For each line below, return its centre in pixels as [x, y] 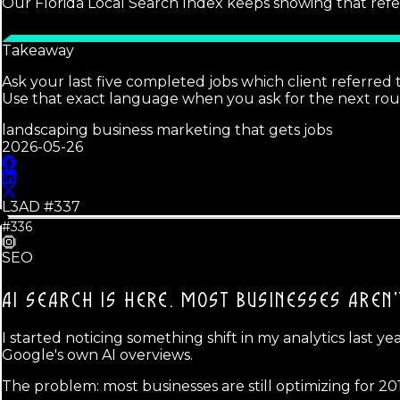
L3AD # [28, 207]
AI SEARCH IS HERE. [88, 302]
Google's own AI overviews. [97, 355]
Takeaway [38, 51]
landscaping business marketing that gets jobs [167, 130]
